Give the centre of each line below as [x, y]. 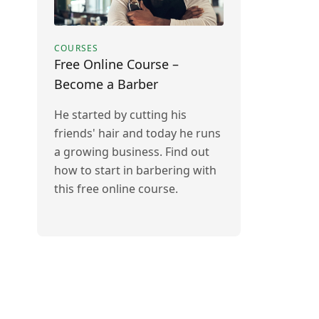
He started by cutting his [120, 115]
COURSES [77, 48]
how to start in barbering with [135, 170]
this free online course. [116, 189]
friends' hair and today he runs [137, 133]
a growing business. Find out [132, 152]
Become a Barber [106, 84]
